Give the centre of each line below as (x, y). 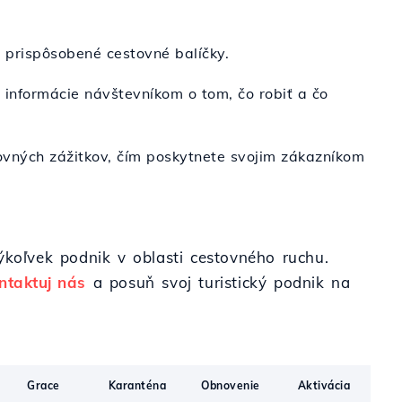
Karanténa (137, 385)
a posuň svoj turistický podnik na (218, 282)
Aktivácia (324, 385)
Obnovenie (231, 385)
